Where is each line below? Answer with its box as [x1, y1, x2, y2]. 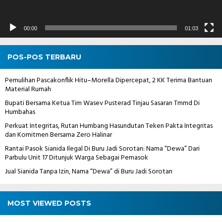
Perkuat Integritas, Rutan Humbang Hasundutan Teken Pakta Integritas [5, 120, 213, 132]
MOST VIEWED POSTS [7, 198, 91, 208]
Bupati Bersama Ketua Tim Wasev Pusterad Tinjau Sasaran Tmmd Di [5, 97, 200, 109]
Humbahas [5, 106, 35, 118]
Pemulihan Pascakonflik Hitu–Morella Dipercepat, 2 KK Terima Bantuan [5, 74, 212, 86]
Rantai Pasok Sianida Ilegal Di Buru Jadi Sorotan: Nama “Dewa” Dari [5, 143, 200, 155]
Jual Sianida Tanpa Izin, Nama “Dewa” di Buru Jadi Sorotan [5, 166, 172, 177]
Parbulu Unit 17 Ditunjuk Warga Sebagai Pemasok [5, 152, 148, 164]
